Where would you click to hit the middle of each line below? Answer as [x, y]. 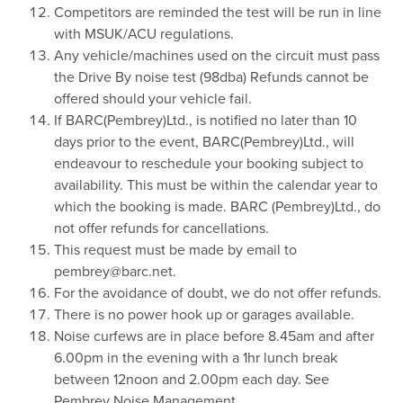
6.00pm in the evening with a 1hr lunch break [196, 358]
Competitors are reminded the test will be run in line [218, 13]
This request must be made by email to [175, 251]
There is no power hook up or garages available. [204, 315]
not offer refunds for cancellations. [161, 229]
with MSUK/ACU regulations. [144, 35]
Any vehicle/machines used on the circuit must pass [217, 56]
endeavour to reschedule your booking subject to [209, 164]
